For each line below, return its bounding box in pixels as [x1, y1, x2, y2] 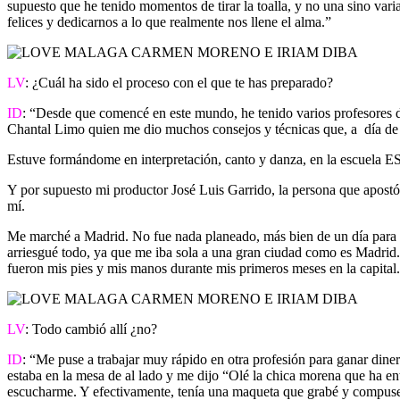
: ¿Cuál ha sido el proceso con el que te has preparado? [25, 74, 333, 90]
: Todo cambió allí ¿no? [25, 321, 157, 337]
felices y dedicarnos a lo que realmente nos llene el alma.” [7, 13, 331, 29]
